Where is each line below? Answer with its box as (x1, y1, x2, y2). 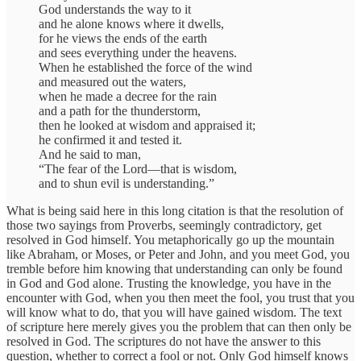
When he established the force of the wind (39, 60, 252, 75)
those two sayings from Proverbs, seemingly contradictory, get (6, 218, 322, 233)
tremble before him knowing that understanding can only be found (6, 262, 342, 276)
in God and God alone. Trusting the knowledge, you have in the (6, 276, 331, 291)
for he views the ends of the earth (39, 31, 207, 46)
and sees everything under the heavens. (39, 46, 237, 60)
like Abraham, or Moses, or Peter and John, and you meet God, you (6, 247, 350, 262)
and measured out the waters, (39, 75, 186, 89)
